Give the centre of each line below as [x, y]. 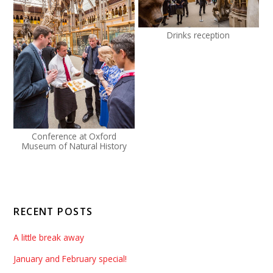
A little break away [49, 238]
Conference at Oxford [74, 136]
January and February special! [70, 259]
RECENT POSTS [53, 212]
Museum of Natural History [74, 146]
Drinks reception [199, 35]
